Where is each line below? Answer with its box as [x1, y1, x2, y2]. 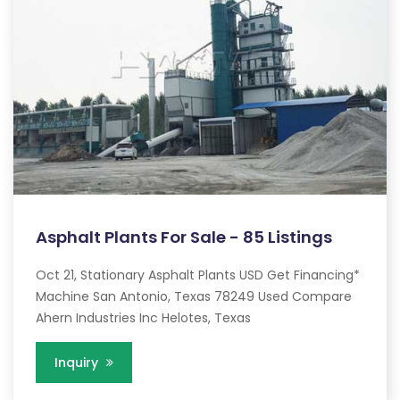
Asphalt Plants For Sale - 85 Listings [36, 226, 332, 249]
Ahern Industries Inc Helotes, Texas [36, 309, 251, 328]
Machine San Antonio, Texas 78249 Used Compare [36, 287, 352, 306]
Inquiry [54, 354, 102, 372]
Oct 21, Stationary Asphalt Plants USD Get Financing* [36, 266, 360, 285]
